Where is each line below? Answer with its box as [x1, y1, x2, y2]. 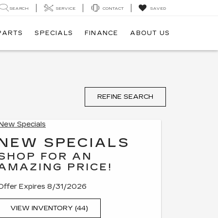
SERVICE [56, 6, 75, 11]
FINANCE [84, 30, 119, 37]
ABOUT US [130, 30, 170, 37]
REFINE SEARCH [97, 93, 153, 101]
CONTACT [103, 6, 124, 11]
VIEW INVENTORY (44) [10, 204, 88, 212]
